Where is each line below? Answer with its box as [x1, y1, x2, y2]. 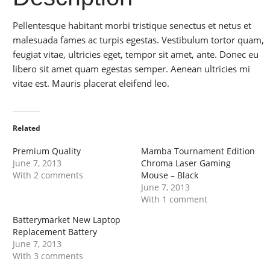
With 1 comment [141, 193, 207, 206]
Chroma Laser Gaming [141, 157, 231, 169]
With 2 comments [13, 169, 83, 181]
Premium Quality [13, 145, 81, 157]
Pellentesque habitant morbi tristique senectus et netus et [13, 19, 251, 32]
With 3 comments [13, 250, 83, 262]
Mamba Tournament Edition [141, 145, 255, 157]
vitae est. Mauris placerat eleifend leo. [13, 77, 169, 90]
